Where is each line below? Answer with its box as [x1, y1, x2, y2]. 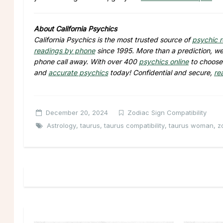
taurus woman [169, 121, 214, 129]
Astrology [47, 121, 76, 129]
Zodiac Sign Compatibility [127, 108, 207, 116]
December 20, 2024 [46, 108, 108, 116]
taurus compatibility [104, 121, 165, 129]
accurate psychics [48, 68, 108, 77]
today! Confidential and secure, [108, 68, 214, 77]
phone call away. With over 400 [34, 57, 139, 66]
